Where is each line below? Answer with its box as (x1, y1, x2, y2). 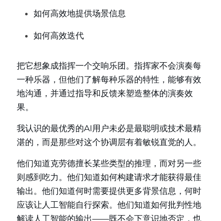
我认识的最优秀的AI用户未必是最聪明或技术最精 (17, 123, 201, 133)
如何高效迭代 (34, 31, 84, 40)
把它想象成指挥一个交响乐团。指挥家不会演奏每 (17, 61, 201, 71)
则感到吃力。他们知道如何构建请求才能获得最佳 (17, 172, 201, 182)
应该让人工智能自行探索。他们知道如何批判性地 (17, 200, 201, 210)
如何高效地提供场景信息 (34, 8, 126, 18)
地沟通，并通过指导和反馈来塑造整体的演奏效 (17, 88, 193, 98)
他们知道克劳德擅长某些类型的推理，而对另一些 (17, 158, 201, 168)
